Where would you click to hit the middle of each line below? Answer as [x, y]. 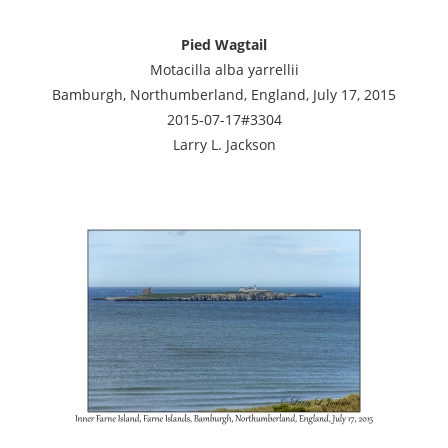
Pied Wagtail [224, 44]
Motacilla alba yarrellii [224, 69]
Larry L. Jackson [224, 144]
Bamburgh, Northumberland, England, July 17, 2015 [224, 94]
